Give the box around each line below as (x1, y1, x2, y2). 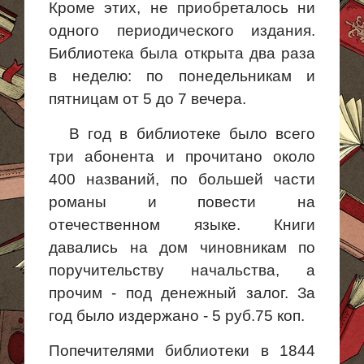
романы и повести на (49, 193, 315, 210)
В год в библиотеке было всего (69, 125, 315, 142)
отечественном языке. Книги (49, 216, 315, 233)
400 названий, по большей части (49, 171, 315, 188)
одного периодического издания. (49, 22, 315, 39)
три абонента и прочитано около (49, 148, 315, 165)
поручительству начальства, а (49, 262, 315, 279)
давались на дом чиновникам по (49, 239, 315, 256)
